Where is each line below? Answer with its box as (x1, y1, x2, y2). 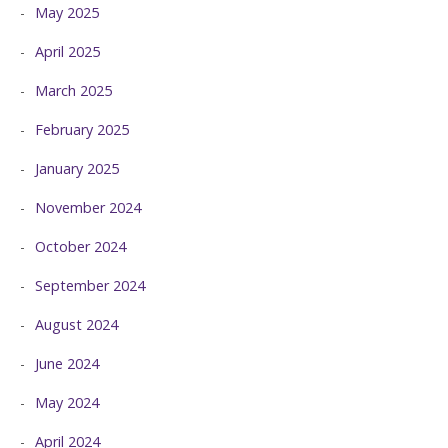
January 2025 (35, 159, 119, 179)
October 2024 (35, 237, 126, 257)
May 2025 (35, 3, 99, 23)
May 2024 (35, 393, 99, 413)
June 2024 (35, 354, 99, 374)
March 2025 (35, 81, 112, 101)
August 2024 (35, 315, 118, 335)
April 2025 (35, 42, 100, 62)
